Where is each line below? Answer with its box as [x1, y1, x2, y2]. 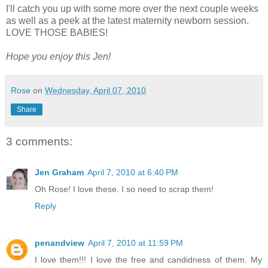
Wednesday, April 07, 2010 [45, 85, 146, 95]
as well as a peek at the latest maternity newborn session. [6, 15, 249, 26]
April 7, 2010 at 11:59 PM [88, 238, 183, 248]
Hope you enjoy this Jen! [6, 51, 111, 62]
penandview [35, 238, 84, 248]
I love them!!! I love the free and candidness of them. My [35, 255, 262, 265]
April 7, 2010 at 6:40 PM [87, 167, 178, 178]
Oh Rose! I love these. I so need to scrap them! [35, 184, 214, 194]
